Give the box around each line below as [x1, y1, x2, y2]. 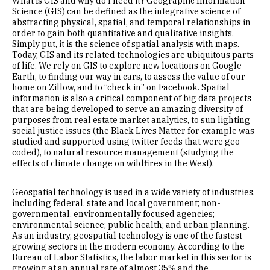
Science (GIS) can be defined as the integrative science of [12, 6, 240, 17]
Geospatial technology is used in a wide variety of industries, [12, 187, 255, 198]
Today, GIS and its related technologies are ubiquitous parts [12, 49, 254, 60]
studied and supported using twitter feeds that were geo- [12, 136, 243, 147]
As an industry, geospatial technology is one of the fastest [12, 230, 242, 241]
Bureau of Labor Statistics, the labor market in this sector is [12, 252, 251, 263]
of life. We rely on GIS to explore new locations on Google [12, 60, 242, 71]
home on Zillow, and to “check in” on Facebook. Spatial [12, 82, 230, 93]
